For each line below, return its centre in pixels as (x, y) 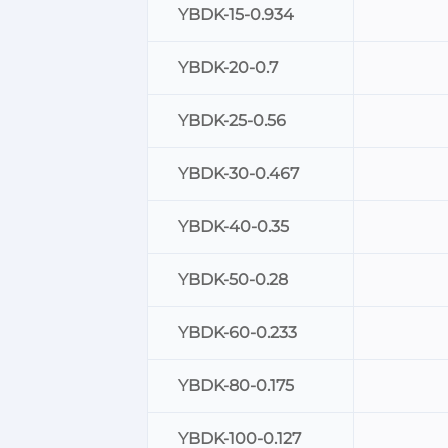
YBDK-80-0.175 (236, 386)
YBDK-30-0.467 (238, 174)
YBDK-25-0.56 (232, 121)
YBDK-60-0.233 (237, 333)
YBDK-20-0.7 (228, 68)
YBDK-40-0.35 (233, 227)
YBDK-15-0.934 (236, 15)
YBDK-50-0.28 (233, 280)
